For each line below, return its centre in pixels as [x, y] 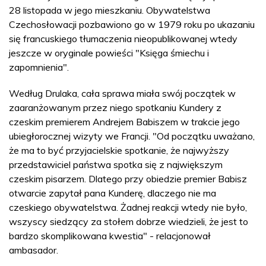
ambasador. [34, 250]
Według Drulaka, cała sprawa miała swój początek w [122, 93]
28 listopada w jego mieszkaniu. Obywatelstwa [110, 10]
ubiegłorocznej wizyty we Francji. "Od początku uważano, [132, 136]
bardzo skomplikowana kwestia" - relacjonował [110, 236]
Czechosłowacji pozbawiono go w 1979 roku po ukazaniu [132, 24]
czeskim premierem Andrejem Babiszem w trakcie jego [124, 122]
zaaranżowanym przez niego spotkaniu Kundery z [115, 107]
